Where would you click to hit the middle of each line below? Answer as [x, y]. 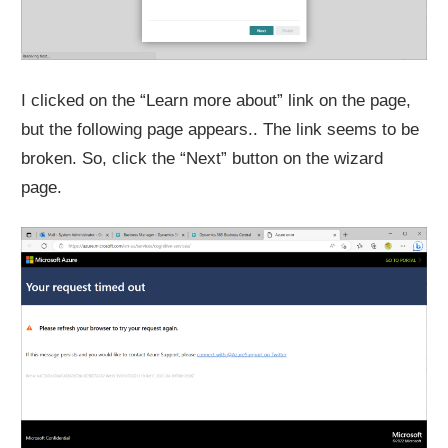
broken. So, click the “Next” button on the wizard [202, 158]
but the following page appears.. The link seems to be [220, 129]
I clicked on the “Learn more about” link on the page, [216, 100]
